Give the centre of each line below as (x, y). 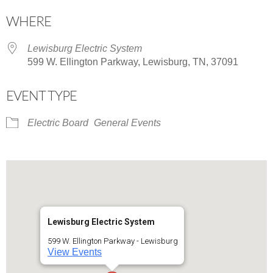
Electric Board (58, 122)
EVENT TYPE (41, 95)
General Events (127, 122)
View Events (75, 252)
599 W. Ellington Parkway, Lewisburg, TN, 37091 (133, 62)
